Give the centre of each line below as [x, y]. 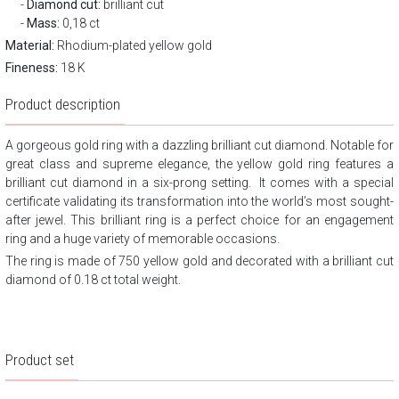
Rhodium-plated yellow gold [133, 45]
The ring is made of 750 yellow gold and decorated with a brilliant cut [199, 261]
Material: [30, 45]
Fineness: [32, 68]
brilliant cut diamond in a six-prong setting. [128, 183]
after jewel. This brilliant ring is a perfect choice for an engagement [199, 220]
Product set [40, 360]
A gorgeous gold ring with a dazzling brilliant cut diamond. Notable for [199, 145]
